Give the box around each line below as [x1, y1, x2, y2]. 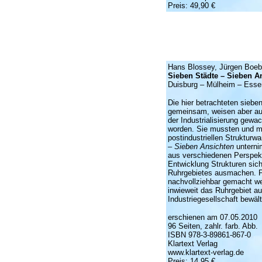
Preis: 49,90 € [167, 1, 215, 10]
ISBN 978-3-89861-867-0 [167, 230, 251, 239]
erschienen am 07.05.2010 [167, 213, 257, 222]
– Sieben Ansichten [167, 142, 234, 151]
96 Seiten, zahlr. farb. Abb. [167, 222, 258, 230]
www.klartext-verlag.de [167, 248, 244, 257]
